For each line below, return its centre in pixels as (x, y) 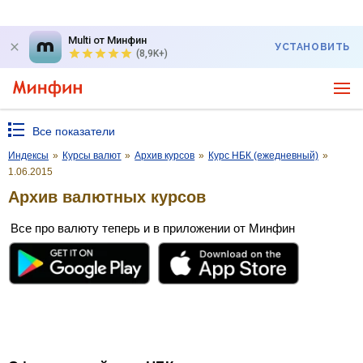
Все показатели (74, 131)
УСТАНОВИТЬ (312, 47)
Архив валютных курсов (107, 196)
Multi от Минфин (107, 40)
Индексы (28, 156)
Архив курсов (165, 156)
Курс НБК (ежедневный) (263, 156)
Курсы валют (92, 156)
